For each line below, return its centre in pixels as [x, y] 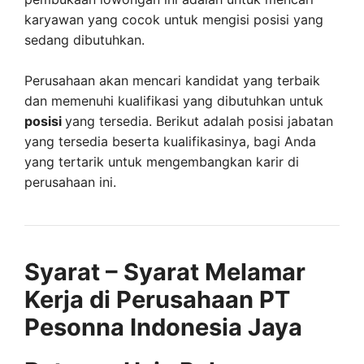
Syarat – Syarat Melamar [165, 272]
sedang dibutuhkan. [84, 39]
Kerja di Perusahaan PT [157, 299]
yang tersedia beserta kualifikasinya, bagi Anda [170, 141]
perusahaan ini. [70, 182]
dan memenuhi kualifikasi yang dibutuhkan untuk [174, 101]
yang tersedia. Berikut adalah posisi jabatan [199, 121]
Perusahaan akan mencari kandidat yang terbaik [172, 80]
